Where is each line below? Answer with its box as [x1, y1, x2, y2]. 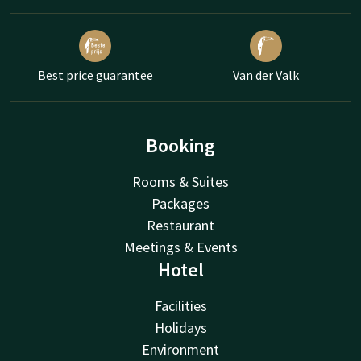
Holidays [154, 318, 207, 338]
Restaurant [147, 216, 214, 235]
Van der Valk [233, 67, 299, 84]
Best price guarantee [37, 67, 153, 84]
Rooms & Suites [132, 172, 229, 192]
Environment [142, 340, 219, 359]
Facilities [154, 297, 207, 316]
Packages [151, 194, 210, 214]
